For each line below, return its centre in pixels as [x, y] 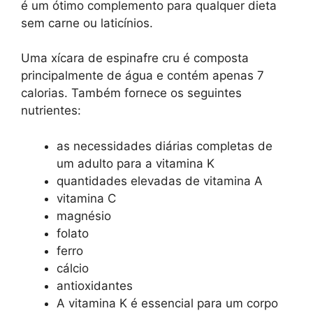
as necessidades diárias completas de [165, 146]
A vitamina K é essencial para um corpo [167, 303]
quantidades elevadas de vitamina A [160, 181]
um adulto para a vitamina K [136, 163]
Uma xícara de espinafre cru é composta [135, 58]
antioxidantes [95, 285]
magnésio [84, 216]
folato [73, 233]
